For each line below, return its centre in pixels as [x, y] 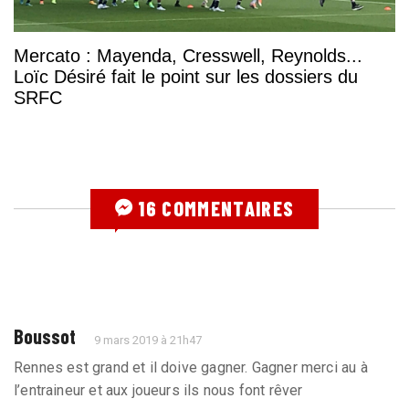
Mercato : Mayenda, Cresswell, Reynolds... [188, 55]
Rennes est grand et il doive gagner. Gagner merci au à [191, 367]
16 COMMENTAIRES [214, 208]
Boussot [45, 336]
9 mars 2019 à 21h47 [148, 340]
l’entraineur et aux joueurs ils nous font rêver [158, 390]
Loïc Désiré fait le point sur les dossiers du [186, 76]
